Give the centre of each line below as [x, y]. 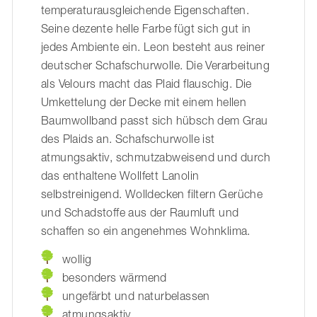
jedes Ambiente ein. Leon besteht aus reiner [153, 47]
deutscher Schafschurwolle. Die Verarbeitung [156, 65]
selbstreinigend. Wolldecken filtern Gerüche [152, 194]
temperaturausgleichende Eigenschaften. [145, 10]
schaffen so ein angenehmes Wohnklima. [148, 231]
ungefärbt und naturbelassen [136, 296]
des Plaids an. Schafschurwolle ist [128, 139]
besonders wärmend [115, 278]
